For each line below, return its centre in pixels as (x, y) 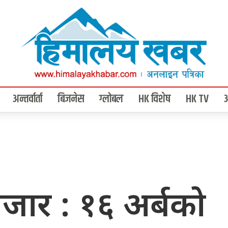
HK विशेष (154, 99)
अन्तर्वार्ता (27, 99)
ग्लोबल (111, 99)
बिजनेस (71, 99)
